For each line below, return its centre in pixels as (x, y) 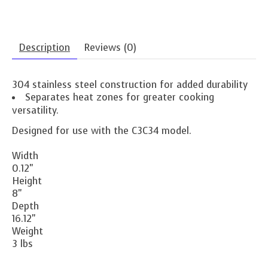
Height (27, 181)
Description (45, 47)
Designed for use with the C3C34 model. (102, 130)
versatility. (35, 110)
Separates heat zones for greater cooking (120, 97)
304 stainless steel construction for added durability (130, 84)
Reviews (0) (110, 47)
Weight (28, 231)
